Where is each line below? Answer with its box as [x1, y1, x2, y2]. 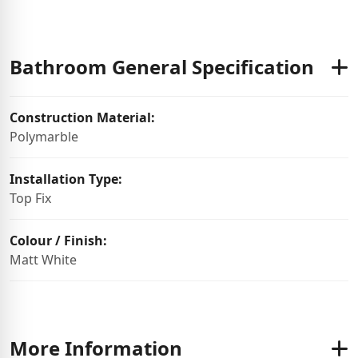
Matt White [10, 251, 77, 268]
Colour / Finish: [10, 232, 107, 249]
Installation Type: [10, 170, 122, 188]
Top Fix [10, 189, 51, 207]
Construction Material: [10, 109, 155, 126]
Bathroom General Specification [10, 54, 314, 80]
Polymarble [10, 128, 78, 145]
